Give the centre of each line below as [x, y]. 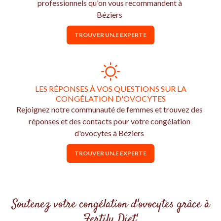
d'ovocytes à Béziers [110, 133]
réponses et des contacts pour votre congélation [109, 121]
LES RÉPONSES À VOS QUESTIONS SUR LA [110, 89]
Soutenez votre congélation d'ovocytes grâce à [110, 205]
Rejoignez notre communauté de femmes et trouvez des [109, 110]
